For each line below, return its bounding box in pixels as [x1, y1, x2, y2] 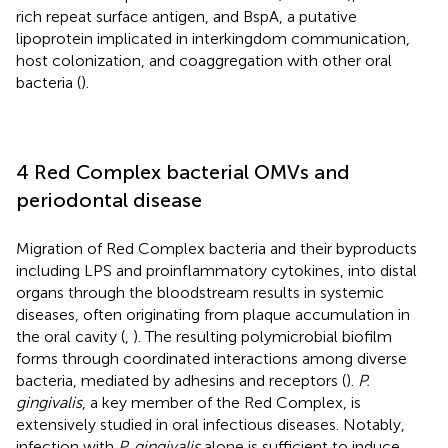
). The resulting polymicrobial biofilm [133, 326, 392, 346]
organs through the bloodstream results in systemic [16, 282, 384, 302]
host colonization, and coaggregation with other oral [16, 50, 392, 70]
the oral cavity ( [16, 326, 125, 346]
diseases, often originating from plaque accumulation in [16, 304, 410, 324]
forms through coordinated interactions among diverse [16, 348, 407, 368]
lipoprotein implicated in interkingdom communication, [16, 28, 410, 48]
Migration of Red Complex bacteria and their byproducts [16, 238, 417, 258]
